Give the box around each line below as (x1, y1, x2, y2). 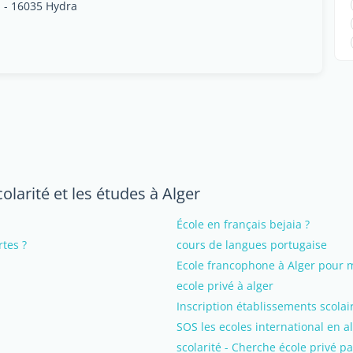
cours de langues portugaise (176, 237, 327, 252)
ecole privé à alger (176, 278, 273, 293)
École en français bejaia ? (176, 217, 310, 232)
